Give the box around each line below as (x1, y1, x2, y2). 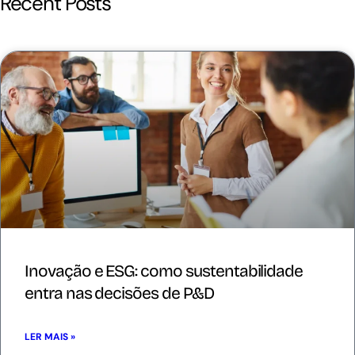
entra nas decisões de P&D (25, 283, 214, 304)
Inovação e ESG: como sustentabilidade (25, 261, 303, 282)
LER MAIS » (25, 330, 75, 344)
